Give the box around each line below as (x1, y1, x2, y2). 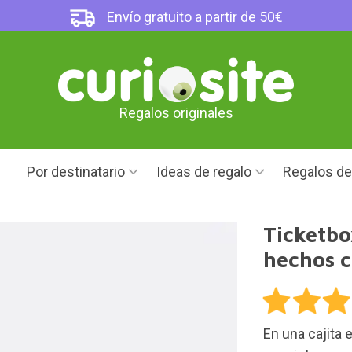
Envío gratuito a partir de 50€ (104, 9, 284, 25)
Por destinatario (27, 163, 125, 180)
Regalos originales (119, 104, 233, 122)
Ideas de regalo (156, 163, 251, 180)
